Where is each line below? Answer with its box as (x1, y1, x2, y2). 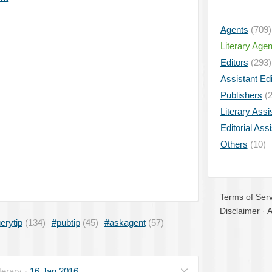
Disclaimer (219, 206, 260, 216)
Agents (220, 24, 248, 35)
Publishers (220, 90, 262, 100)
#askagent (104, 217, 146, 228)
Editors (220, 57, 248, 67)
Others (220, 139, 248, 149)
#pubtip (51, 217, 80, 228)
